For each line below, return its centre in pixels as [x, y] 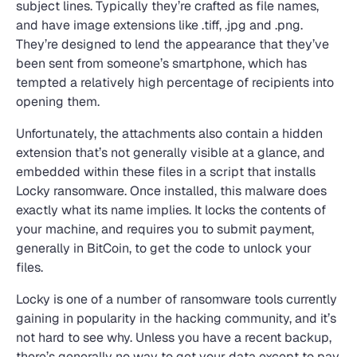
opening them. [58, 102]
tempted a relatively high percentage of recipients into [175, 82]
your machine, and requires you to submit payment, [165, 229]
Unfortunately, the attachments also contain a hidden [169, 133]
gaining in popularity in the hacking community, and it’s [176, 318]
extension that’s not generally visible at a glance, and [171, 153]
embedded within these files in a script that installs [166, 172]
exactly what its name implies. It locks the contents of [171, 210]
